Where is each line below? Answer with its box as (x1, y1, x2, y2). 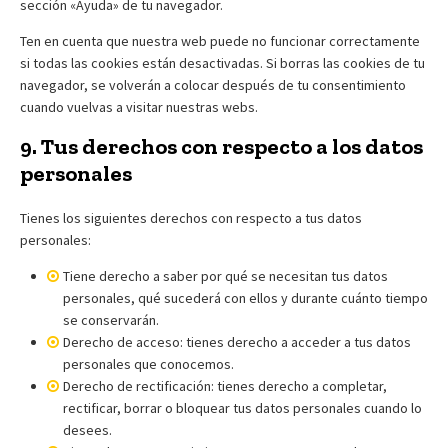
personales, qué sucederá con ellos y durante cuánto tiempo (63, 288, 428, 307)
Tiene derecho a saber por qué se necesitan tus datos (62, 266, 388, 285)
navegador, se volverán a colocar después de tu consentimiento (20, 75, 406, 94)
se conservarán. (63, 310, 159, 329)
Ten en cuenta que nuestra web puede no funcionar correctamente (20, 31, 420, 50)
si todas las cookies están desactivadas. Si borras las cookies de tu (20, 53, 425, 72)
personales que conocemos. (63, 354, 234, 373)
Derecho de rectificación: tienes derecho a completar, (62, 376, 387, 395)
